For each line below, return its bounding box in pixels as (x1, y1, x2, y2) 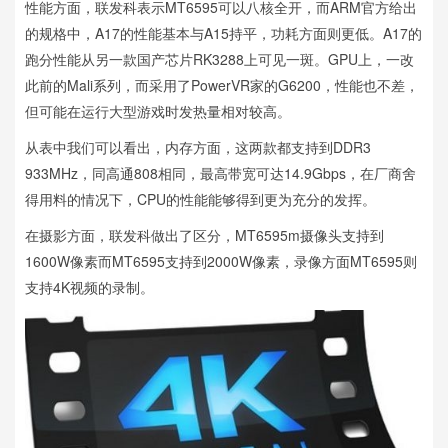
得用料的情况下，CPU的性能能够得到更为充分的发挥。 (25, 188, 376, 209)
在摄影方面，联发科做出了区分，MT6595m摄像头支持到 (25, 224, 384, 245)
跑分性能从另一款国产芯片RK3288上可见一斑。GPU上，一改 (25, 48, 414, 69)
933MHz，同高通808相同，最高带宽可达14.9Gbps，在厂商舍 (25, 162, 416, 183)
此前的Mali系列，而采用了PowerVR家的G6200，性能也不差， (25, 74, 419, 95)
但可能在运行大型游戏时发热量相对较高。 (25, 100, 291, 121)
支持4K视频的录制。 (25, 276, 154, 297)
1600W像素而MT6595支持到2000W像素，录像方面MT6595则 (25, 250, 417, 271)
